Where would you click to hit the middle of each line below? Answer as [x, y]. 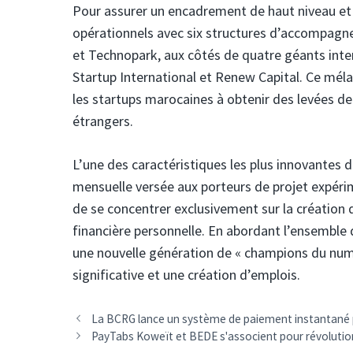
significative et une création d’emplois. [186, 275]
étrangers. [103, 121]
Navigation [100, 318]
